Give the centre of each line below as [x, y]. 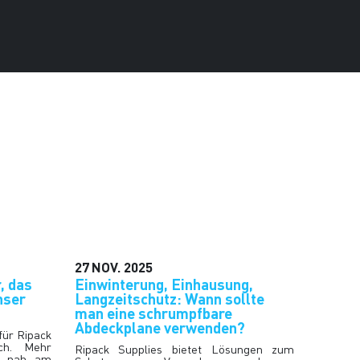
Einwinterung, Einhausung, [164, 284]
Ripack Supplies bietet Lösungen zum [184, 349]
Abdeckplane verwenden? [160, 327]
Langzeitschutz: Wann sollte [169, 298]
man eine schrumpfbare [153, 313]
